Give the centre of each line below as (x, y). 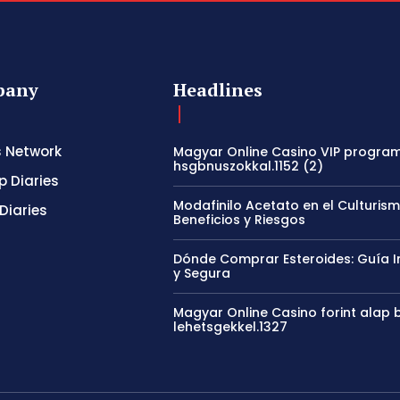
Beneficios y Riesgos (240, 220)
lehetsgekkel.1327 (231, 327)
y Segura (202, 274)
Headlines (218, 90)
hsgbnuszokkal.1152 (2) (249, 167)
